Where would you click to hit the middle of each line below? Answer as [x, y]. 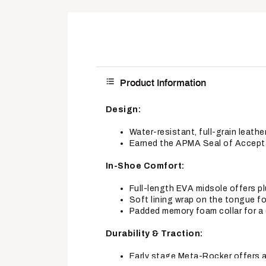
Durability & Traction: [154, 233]
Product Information [163, 83]
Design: [123, 109]
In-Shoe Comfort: [145, 166]
